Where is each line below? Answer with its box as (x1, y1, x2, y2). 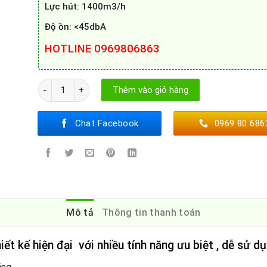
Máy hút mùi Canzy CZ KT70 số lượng (37, 79, 181, 89)
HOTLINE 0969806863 (44, 42, 160, 55)
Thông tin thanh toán (102, 207, 201, 219)
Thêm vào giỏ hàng (112, 84, 188, 95)
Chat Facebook (74, 118, 139, 129)
